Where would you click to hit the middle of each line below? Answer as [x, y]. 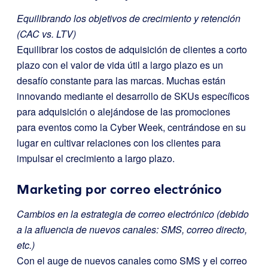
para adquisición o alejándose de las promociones [124, 112]
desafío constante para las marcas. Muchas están [121, 80]
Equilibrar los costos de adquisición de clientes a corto [132, 49]
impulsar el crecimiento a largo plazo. [96, 158]
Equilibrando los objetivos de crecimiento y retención [129, 18]
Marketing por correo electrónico [119, 189]
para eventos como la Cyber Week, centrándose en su [131, 127]
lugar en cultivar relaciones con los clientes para [119, 143]
